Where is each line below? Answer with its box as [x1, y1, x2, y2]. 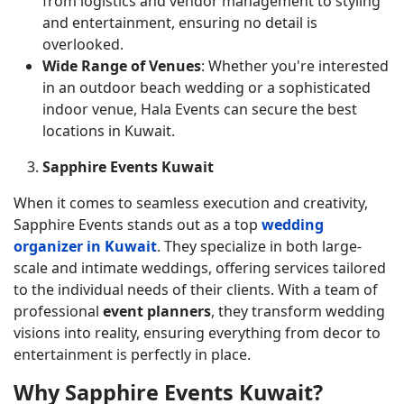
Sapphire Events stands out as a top [14, 215, 262, 235]
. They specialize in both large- [157, 236, 362, 257]
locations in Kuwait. [42, 121, 175, 142]
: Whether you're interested [201, 56, 389, 77]
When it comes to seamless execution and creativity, [14, 193, 368, 214]
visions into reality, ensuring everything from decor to [14, 323, 381, 344]
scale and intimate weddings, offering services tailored [14, 258, 386, 279]
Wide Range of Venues [42, 56, 201, 77]
